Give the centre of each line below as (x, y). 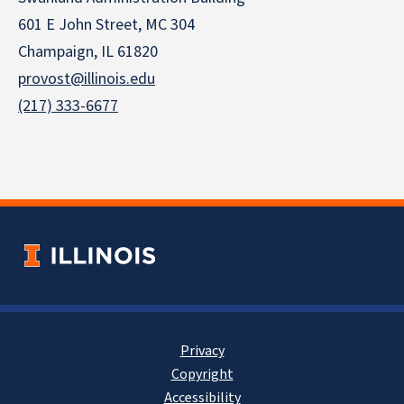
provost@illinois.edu (87, 79)
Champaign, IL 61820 (88, 52)
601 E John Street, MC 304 (106, 25)
